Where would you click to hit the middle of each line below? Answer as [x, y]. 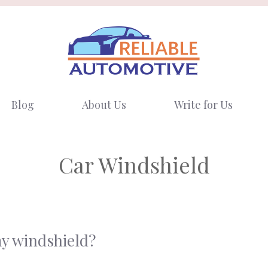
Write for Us [203, 105]
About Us [104, 105]
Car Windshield [134, 165]
